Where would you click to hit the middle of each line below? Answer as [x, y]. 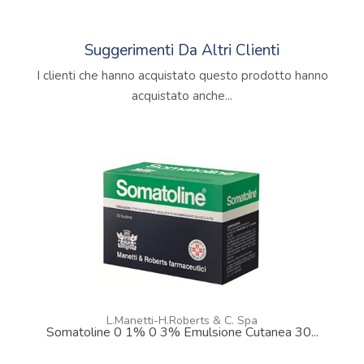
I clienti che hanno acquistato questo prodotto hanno [182, 75]
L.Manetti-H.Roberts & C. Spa [182, 320]
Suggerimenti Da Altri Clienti [182, 50]
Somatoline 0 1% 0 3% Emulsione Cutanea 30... [182, 332]
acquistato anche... [182, 95]
